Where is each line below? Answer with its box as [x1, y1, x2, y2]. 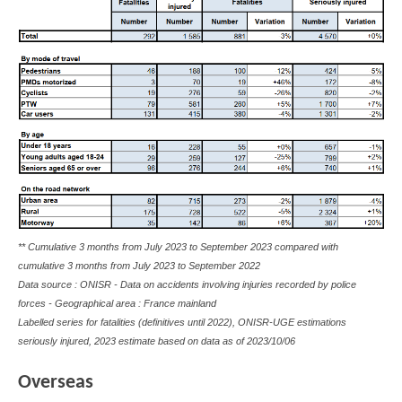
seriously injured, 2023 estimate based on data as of [18, 335, 247, 346]
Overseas [18, 372, 93, 394]
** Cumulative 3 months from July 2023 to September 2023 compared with [18, 240, 338, 252]
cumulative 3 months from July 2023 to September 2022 [18, 259, 260, 271]
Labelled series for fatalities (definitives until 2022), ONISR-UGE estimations [18, 316, 346, 328]
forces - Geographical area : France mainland [18, 297, 216, 309]
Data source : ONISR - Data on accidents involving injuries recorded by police [18, 278, 356, 290]
